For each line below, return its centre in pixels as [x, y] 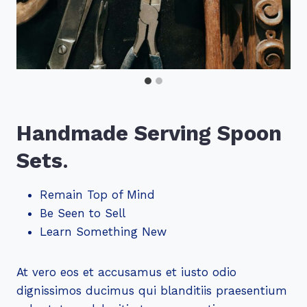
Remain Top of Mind [97, 194]
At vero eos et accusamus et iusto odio [126, 272]
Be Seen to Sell [83, 213]
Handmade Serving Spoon [149, 134]
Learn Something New [103, 231]
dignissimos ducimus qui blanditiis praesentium [152, 290]
